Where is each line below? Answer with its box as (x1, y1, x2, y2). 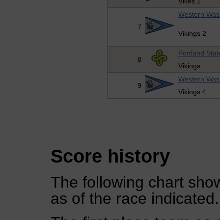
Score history (51, 145, 170, 166)
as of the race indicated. (51, 190, 219, 208)
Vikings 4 (178, 88, 207, 96)
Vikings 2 (178, 29, 207, 38)
